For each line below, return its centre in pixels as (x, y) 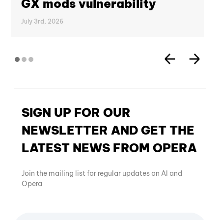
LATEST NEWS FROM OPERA (109, 148)
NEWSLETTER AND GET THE (108, 130)
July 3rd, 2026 (42, 22)
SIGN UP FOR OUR (76, 113)
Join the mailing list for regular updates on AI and (102, 174)
